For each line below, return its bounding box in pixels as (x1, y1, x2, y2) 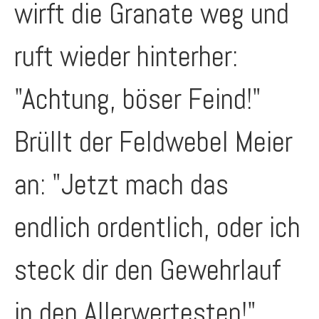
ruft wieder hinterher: (14, 38, 238, 75)
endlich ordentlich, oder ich (14, 209, 300, 246)
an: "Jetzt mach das (14, 167, 229, 203)
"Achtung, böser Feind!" (14, 81, 261, 117)
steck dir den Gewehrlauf (14, 252, 281, 288)
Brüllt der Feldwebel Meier (14, 124, 293, 160)
